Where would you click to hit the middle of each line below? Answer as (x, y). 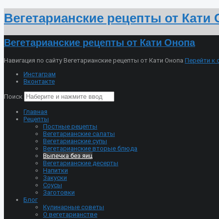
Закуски (55, 177)
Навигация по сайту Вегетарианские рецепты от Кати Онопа (94, 60)
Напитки (55, 170)
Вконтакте (39, 81)
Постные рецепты (70, 126)
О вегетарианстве (70, 214)
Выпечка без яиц (68, 155)
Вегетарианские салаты (79, 133)
